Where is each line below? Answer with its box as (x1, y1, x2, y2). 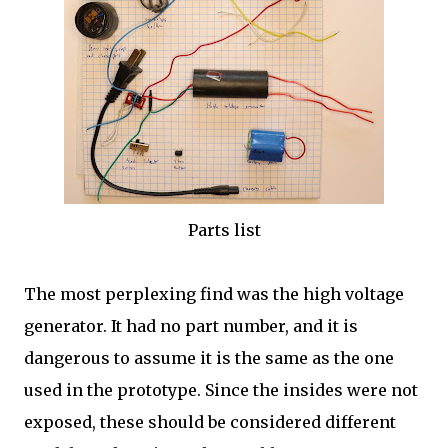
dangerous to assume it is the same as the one (24, 348, 394, 368)
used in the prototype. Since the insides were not (24, 380, 418, 400)
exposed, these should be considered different (24, 412, 396, 432)
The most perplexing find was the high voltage (24, 284, 404, 304)
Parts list (187, 220, 261, 240)
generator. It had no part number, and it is (24, 316, 358, 336)
